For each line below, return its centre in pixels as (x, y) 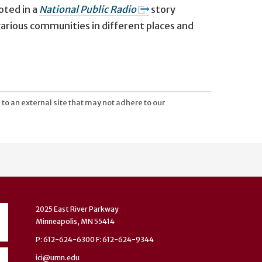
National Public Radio (87, 9)
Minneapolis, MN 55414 (75, 221)
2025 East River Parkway (77, 209)
